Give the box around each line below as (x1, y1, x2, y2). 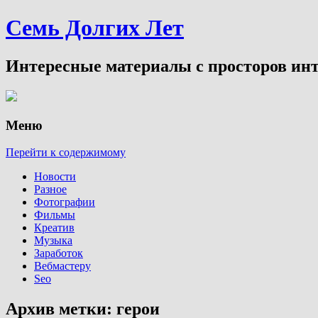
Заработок (34, 247, 83, 260)
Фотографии (34, 196, 95, 209)
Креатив (34, 221, 75, 234)
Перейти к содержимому (6, 146, 126, 159)
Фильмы (34, 209, 75, 221)
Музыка (34, 234, 72, 247)
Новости (34, 170, 76, 183)
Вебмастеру (34, 260, 91, 273)
